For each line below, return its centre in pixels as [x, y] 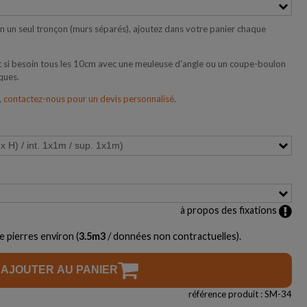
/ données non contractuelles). [173, 236]
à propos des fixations [230, 210]
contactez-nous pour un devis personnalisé [89, 99]
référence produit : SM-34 [240, 294]
